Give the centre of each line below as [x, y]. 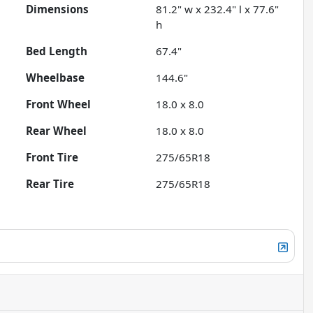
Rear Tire [50, 184]
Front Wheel [59, 104]
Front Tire [52, 158]
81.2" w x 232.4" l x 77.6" [218, 9]
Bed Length [57, 51]
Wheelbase [56, 78]
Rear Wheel [57, 131]
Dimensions [58, 9]
